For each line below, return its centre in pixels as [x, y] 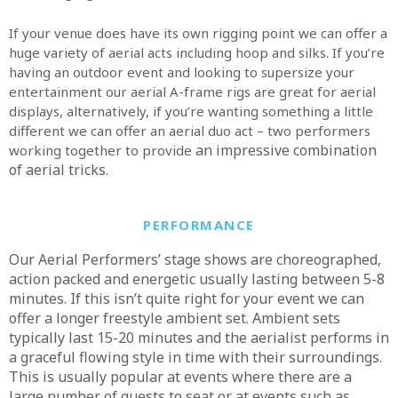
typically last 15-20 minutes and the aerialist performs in [199, 338]
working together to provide [102, 150]
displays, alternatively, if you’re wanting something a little [191, 111]
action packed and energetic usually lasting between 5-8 [197, 279]
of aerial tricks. [60, 170]
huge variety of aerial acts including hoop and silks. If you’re [197, 52]
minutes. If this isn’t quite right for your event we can [187, 298]
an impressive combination [286, 150]
